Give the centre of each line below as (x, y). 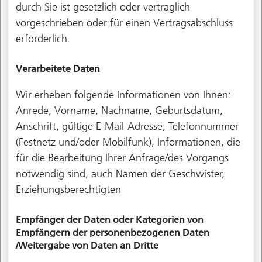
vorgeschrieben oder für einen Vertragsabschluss (124, 23)
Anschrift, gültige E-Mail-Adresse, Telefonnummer (127, 126)
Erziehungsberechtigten (68, 189)
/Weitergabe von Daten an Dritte (87, 245)
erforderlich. (43, 38)
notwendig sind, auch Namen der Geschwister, (120, 173)
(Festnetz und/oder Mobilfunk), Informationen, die (128, 142)
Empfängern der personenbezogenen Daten (112, 232)
